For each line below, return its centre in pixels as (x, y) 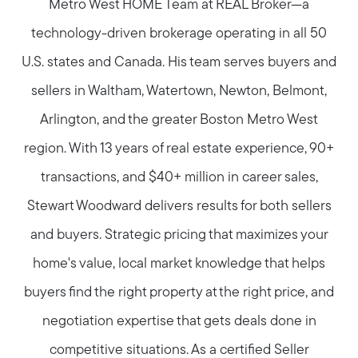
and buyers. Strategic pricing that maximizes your (179, 236)
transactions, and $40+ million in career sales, (179, 178)
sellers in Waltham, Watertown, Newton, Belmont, (179, 92)
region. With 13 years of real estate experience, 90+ (179, 149)
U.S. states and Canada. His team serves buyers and (179, 63)
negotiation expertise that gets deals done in (179, 322)
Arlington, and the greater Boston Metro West (179, 121)
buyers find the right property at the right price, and (179, 293)
